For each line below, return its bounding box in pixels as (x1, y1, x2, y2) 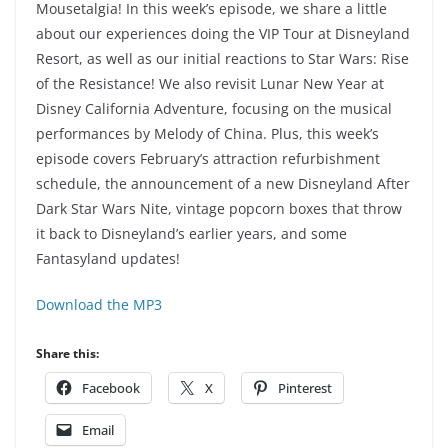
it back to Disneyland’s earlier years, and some (36, 224, 347, 244)
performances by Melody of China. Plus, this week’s (36, 124, 379, 144)
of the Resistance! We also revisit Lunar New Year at (36, 74, 384, 94)
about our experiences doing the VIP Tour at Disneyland (36, 24, 410, 44)
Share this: (36, 345, 99, 363)
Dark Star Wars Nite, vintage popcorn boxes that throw (36, 199, 402, 219)
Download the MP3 (36, 295, 162, 315)
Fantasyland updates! (36, 249, 180, 269)
